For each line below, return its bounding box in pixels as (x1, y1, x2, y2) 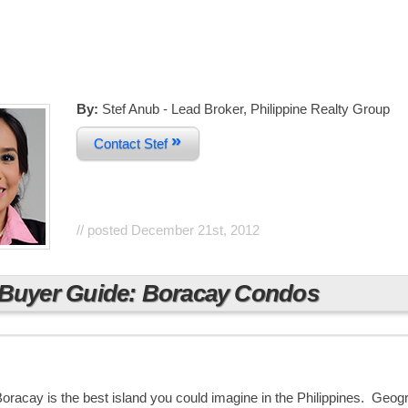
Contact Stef (94, 135, 172, 151)
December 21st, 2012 (130, 222, 260, 238)
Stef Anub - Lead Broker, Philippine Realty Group (97, 101, 390, 117)
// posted (76, 222, 131, 238)
